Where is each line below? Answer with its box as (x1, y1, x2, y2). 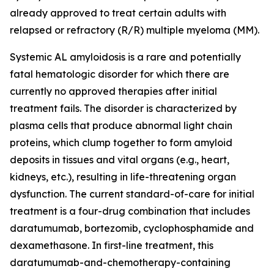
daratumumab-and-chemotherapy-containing (10, 256, 231, 268)
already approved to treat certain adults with (10, 7, 226, 19)
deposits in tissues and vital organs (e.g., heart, (10, 154, 229, 166)
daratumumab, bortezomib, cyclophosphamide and (10, 222, 254, 234)
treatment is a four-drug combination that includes (10, 205, 250, 217)
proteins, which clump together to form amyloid (10, 136, 232, 149)
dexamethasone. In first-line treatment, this (10, 239, 213, 251)
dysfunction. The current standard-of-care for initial (10, 188, 254, 200)
